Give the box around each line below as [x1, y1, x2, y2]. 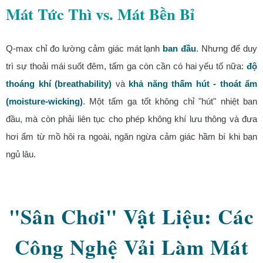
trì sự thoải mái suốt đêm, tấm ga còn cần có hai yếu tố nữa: [6, 60, 247, 71]
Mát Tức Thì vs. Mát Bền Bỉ [6, 2, 194, 25]
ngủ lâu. [6, 149, 36, 159]
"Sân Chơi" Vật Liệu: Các [9, 201, 254, 231]
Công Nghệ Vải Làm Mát [14, 231, 249, 262]
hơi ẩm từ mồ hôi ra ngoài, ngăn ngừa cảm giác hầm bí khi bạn [6, 131, 257, 141]
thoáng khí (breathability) [6, 78, 112, 89]
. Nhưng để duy [196, 43, 258, 53]
